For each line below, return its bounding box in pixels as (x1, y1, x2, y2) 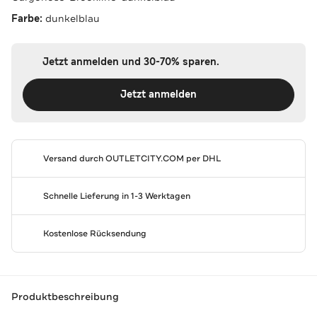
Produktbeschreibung (11, 290, 119, 304)
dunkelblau (45, 11, 100, 25)
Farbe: (11, 11, 45, 25)
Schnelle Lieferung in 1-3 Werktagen (42, 190, 190, 202)
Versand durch (42, 152, 105, 164)
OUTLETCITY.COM (105, 152, 184, 164)
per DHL (183, 152, 221, 164)
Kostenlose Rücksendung (42, 227, 146, 239)
